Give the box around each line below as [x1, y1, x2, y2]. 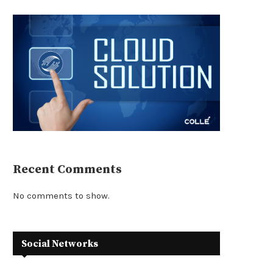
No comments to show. [13, 190, 110, 202]
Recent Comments [13, 162, 122, 178]
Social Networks [21, 238, 98, 250]
